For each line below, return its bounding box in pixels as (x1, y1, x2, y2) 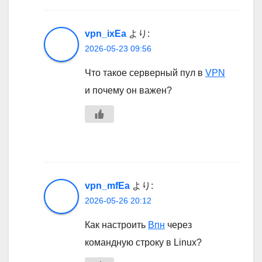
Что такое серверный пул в (85, 68, 205, 78)
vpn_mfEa (85, 181, 130, 191)
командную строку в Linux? (85, 237, 202, 248)
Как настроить (85, 220, 148, 230)
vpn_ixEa (85, 29, 126, 39)
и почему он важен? (85, 85, 172, 96)
